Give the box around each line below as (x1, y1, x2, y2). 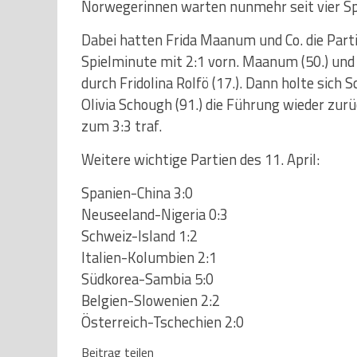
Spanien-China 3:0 (81, 181, 193, 204)
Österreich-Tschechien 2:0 (81, 310, 244, 333)
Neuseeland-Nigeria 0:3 (81, 202, 228, 226)
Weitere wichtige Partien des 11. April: (81, 147, 320, 171)
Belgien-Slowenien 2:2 (81, 288, 220, 312)
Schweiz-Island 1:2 (81, 224, 198, 247)
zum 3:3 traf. (81, 114, 162, 137)
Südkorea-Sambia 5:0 (81, 267, 214, 290)
